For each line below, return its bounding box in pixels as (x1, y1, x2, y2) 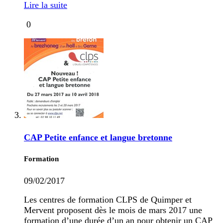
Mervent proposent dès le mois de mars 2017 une (24, 205, 202, 216)
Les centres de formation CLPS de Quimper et (24, 195, 192, 205)
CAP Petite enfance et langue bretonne (24, 132, 172, 142)
